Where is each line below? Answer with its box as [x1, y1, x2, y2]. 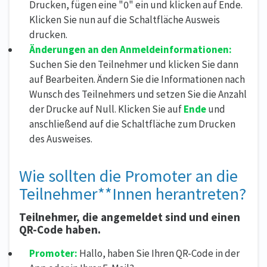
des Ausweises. [29, 132, 92, 145]
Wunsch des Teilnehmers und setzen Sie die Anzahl [29, 87, 247, 101]
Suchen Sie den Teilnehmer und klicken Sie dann [29, 57, 238, 71]
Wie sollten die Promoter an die [19, 164, 238, 187]
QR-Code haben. [19, 222, 101, 237]
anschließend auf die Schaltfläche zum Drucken [29, 117, 235, 131]
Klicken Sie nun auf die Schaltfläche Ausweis [29, 13, 220, 26]
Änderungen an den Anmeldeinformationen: [29, 42, 232, 56]
